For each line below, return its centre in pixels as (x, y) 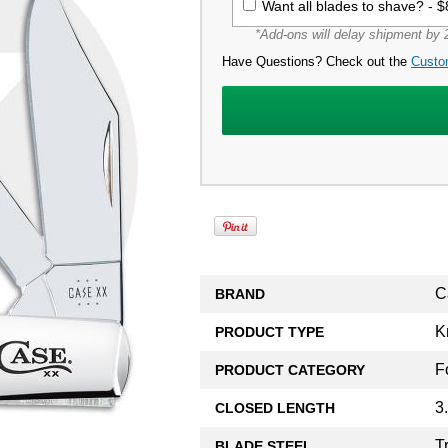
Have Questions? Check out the (316, 61)
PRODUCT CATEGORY (290, 369)
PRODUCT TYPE (269, 331)
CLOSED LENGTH (275, 407)
